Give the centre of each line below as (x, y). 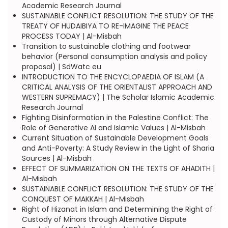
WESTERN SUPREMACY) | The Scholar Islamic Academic (118, 97)
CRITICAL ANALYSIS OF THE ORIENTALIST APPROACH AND (117, 87)
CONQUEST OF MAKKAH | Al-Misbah (83, 199)
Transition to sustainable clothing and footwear (106, 46)
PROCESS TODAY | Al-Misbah (72, 36)
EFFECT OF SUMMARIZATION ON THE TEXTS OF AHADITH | (118, 168)
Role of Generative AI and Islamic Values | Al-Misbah (113, 128)
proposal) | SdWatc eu (61, 67)
